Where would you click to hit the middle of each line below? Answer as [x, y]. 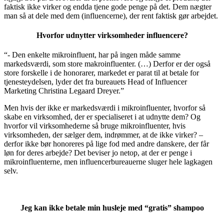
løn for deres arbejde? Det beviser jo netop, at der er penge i [98, 153]
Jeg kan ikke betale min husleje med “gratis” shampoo [112, 207]
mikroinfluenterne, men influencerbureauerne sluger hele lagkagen [108, 162]
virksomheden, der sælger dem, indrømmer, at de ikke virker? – [103, 135]
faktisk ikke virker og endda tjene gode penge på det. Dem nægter [108, 6]
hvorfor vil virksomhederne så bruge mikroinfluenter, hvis [95, 126]
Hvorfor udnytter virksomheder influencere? [112, 35]
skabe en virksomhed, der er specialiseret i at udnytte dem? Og [102, 117]
